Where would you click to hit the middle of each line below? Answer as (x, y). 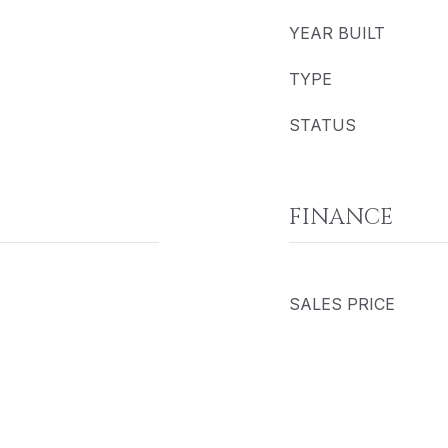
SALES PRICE (342, 304)
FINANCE (341, 217)
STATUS (322, 125)
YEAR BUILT (337, 33)
